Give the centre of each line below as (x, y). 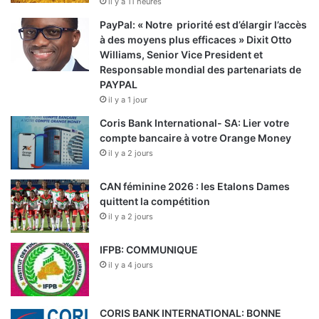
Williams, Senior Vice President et (181, 55)
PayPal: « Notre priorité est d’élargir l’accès (203, 25)
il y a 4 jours (131, 265)
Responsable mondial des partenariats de (200, 70)
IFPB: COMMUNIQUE (149, 250)
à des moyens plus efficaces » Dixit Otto (196, 40)
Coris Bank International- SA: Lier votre (194, 123)
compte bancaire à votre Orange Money (195, 138)
